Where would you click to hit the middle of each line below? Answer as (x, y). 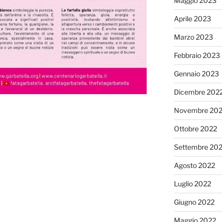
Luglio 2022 (192, 183)
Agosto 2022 (194, 165)
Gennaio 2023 (196, 73)
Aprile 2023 (192, 18)
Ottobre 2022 (195, 128)
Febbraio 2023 (197, 55)
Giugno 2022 (194, 202)
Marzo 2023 (193, 37)
